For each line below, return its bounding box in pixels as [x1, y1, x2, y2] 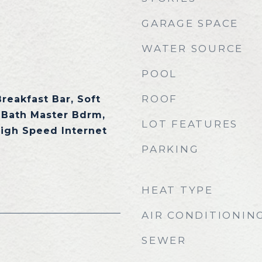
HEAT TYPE [142, 184, 213, 196]
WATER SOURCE [142, 43, 243, 54]
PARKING [142, 143, 199, 155]
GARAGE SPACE [142, 18, 239, 29]
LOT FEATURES [142, 118, 238, 130]
